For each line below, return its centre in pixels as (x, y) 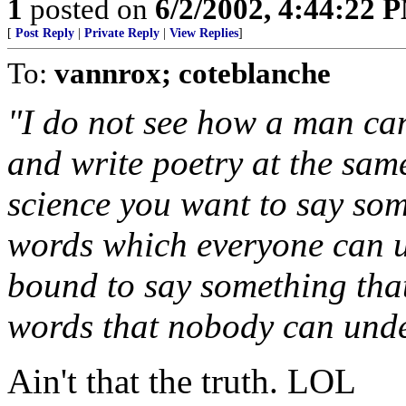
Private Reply (122, 33)
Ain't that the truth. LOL (182, 381)
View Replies (204, 33)
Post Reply (45, 33)
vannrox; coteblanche (193, 73)
